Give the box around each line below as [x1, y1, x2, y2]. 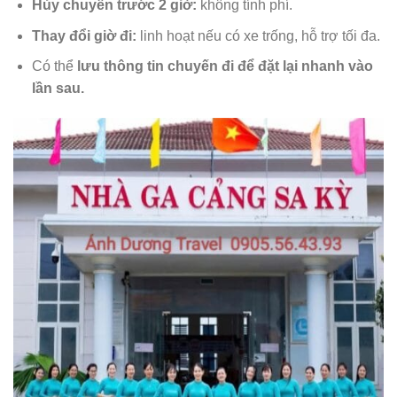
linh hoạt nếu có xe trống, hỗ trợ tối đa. [136, 27, 380, 43]
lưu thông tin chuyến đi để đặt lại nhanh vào [76, 58, 373, 74]
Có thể [31, 58, 77, 74]
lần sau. [31, 81, 84, 97]
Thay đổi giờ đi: [31, 27, 136, 43]
